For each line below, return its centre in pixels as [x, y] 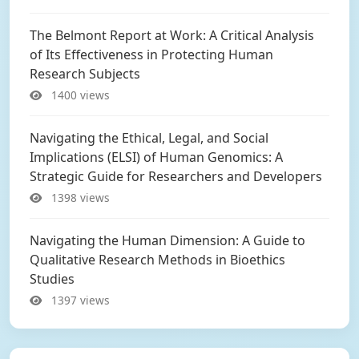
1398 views [79, 198]
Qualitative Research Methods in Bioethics [157, 260]
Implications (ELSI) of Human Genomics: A [156, 157]
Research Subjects [85, 74]
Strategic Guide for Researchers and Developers [176, 176]
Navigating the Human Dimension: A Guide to [167, 240]
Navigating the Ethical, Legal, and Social [149, 138]
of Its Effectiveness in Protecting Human [151, 54]
